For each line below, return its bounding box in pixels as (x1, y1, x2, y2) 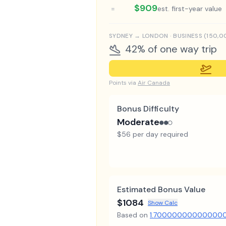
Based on (117, 210, 148, 219)
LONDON (142, 32, 168, 40)
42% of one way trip (125, 42, 217, 55)
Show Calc (148, 198, 178, 207)
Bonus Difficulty (117, 103, 179, 114)
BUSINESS (173, 32, 202, 40)
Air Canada (138, 78, 170, 87)
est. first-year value (157, 4, 222, 13)
